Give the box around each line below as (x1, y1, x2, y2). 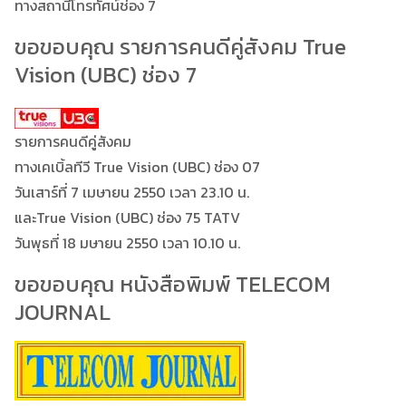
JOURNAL (14, 295, 111, 328)
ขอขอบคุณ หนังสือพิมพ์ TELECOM (14, 267, 331, 300)
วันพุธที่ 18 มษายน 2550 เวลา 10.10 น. (14, 231, 240, 254)
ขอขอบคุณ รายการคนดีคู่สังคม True (14, 30, 346, 63)
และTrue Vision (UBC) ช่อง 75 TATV (14, 206, 240, 228)
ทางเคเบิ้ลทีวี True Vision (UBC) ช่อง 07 (14, 155, 260, 178)
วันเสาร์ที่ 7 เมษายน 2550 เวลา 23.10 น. (14, 180, 249, 203)
